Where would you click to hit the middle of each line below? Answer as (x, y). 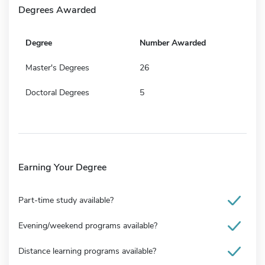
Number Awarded (173, 43)
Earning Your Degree (62, 167)
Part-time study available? (66, 200)
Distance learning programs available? (87, 251)
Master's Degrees (57, 67)
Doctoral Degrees (57, 92)
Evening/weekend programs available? (88, 225)
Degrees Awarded (57, 10)
